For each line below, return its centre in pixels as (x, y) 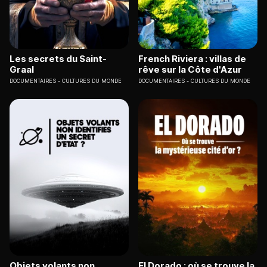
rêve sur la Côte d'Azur (190, 70)
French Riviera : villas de (192, 59)
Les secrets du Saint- (58, 59)
